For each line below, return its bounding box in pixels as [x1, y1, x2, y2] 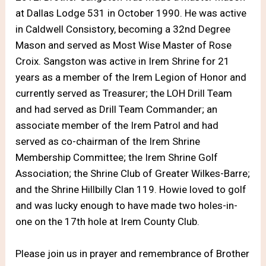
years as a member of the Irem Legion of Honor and [15, 71, 247, 83]
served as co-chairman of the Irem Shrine [15, 135, 201, 147]
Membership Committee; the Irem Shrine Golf [15, 151, 218, 163]
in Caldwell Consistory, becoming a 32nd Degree [15, 23, 231, 35]
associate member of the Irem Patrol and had [15, 119, 219, 131]
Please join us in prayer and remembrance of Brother [15, 247, 250, 259]
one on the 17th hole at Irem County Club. [15, 215, 200, 227]
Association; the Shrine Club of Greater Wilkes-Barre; [15, 167, 251, 179]
